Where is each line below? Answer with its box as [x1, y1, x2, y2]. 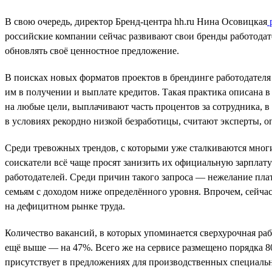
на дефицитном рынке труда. [5, 200, 125, 211]
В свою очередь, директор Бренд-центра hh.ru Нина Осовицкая [5, 16, 267, 27]
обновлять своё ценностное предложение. [5, 45, 179, 56]
